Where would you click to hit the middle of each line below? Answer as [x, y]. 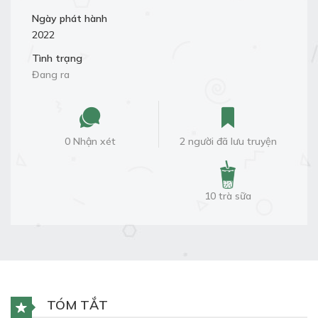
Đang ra [51, 75]
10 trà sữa [228, 196]
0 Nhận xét [90, 141]
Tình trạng [57, 58]
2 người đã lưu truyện [228, 141]
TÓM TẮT [76, 305]
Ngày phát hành [70, 18]
